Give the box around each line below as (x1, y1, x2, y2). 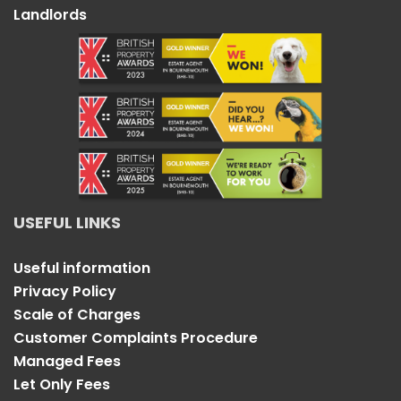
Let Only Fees (13, 374, 110, 395)
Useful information (13, 258, 150, 278)
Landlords (13, 4, 87, 25)
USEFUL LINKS (13, 211, 121, 234)
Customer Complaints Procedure (13, 328, 258, 348)
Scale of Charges (13, 304, 141, 325)
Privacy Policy (13, 281, 116, 302)
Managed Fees (13, 351, 121, 371)
